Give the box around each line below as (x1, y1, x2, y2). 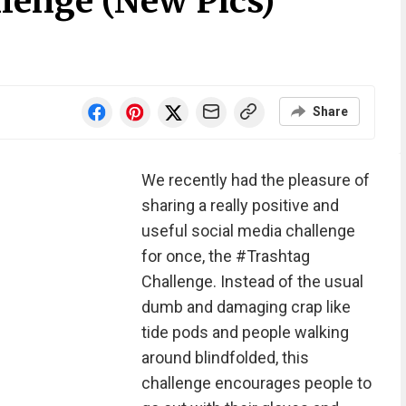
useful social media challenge (140, 221, 355, 240)
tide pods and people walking (140, 323, 349, 342)
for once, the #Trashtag (140, 246, 310, 266)
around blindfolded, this (140, 348, 309, 367)
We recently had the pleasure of (140, 170, 370, 189)
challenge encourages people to (140, 373, 372, 392)
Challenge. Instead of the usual (140, 272, 363, 291)
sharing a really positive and (140, 196, 339, 215)
